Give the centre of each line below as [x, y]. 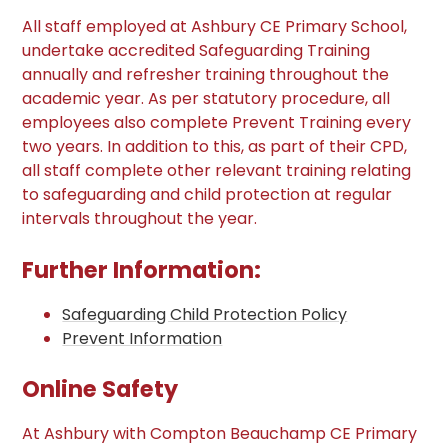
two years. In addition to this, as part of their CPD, [215, 147]
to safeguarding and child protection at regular [207, 195]
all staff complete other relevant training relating [217, 171]
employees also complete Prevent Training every [217, 123]
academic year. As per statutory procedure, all [206, 99]
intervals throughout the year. [140, 219]
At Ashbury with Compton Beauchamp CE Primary [220, 434]
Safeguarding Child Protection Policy [205, 314]
